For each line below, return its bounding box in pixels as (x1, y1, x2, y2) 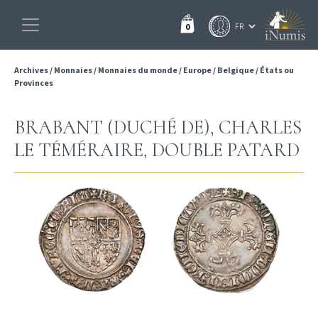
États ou (260, 65, 294, 75)
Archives (14, 65, 50, 75)
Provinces (14, 77, 53, 88)
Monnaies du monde (98, 65, 177, 75)
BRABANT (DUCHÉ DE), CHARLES (14, 116, 302, 139)
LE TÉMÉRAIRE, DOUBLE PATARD (14, 138, 300, 162)
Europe (183, 65, 212, 75)
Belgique (217, 65, 254, 75)
